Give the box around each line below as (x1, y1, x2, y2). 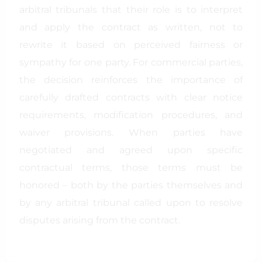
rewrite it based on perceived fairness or (19, 39, 243, 50)
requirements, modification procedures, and (19, 109, 243, 120)
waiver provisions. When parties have (19, 127, 243, 138)
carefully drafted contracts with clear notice (19, 92, 243, 103)
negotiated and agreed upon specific (19, 144, 243, 156)
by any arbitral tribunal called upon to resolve (19, 197, 243, 208)
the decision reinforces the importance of (19, 74, 243, 85)
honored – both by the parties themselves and (19, 180, 243, 191)
